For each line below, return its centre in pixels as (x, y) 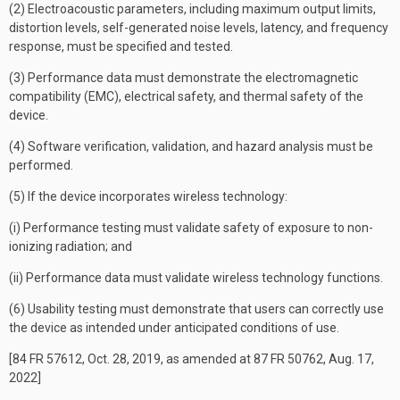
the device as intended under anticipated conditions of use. (174, 328)
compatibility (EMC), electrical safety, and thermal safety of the (186, 96)
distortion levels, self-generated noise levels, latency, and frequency (199, 28)
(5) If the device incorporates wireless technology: (148, 196)
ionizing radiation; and (71, 246)
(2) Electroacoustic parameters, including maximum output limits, (192, 9)
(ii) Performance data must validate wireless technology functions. (196, 278)
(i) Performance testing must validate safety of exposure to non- (191, 228)
